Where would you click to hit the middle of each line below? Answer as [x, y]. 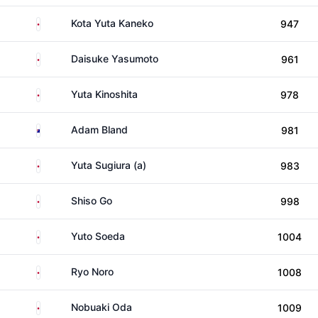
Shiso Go [92, 201]
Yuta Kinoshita [104, 94]
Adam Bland [99, 130]
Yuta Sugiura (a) [109, 165]
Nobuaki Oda [102, 307]
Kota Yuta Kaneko [112, 23]
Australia [60, 128]
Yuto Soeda [98, 236]
